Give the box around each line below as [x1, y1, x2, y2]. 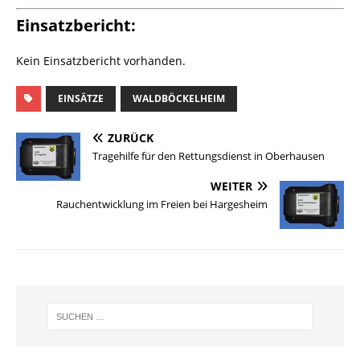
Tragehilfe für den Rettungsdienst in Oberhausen [92, 149, 325, 164]
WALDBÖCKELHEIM [133, 92, 225, 106]
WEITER [211, 178, 252, 194]
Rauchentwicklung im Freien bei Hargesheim [56, 197, 268, 212]
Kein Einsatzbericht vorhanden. [16, 53, 186, 69]
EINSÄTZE [58, 92, 104, 106]
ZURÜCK [108, 130, 153, 146]
